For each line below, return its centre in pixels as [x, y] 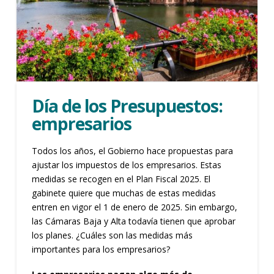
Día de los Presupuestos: [127, 106]
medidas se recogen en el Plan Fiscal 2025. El [121, 179]
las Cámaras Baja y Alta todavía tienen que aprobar [133, 221]
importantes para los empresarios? [101, 249]
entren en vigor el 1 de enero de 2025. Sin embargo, [134, 207]
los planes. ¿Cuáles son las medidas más [112, 235]
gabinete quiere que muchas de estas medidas [124, 193]
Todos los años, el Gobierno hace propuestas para [132, 150]
